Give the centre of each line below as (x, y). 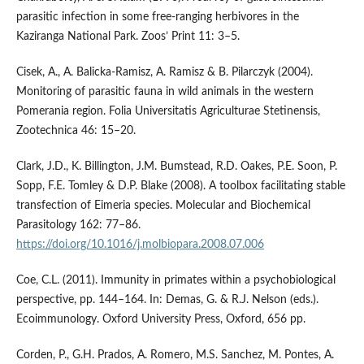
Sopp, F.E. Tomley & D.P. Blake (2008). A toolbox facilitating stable (180, 186)
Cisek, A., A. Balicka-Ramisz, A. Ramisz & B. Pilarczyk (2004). (164, 73)
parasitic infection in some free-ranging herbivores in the (157, 17)
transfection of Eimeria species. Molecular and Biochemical (163, 206)
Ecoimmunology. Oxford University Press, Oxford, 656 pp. (160, 320)
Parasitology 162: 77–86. (78, 225)
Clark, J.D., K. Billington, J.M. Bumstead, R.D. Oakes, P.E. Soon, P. (176, 167)
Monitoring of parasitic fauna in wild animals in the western (165, 92)
